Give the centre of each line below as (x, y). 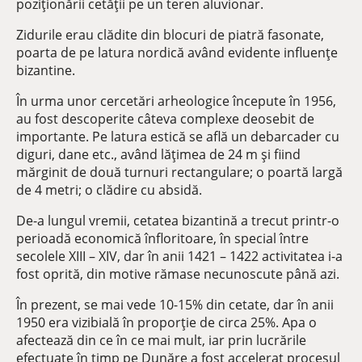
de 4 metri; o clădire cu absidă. (109, 190)
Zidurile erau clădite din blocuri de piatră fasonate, (170, 35)
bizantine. (46, 70)
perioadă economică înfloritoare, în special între (162, 238)
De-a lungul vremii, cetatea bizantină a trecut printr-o (178, 221)
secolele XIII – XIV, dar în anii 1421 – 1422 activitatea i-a (179, 256)
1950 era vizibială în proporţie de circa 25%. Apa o (166, 322)
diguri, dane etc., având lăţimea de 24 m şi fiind (158, 154)
